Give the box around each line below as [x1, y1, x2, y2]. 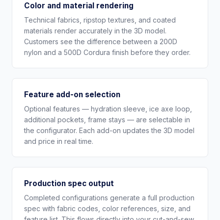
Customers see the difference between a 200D [24, 37, 177, 46]
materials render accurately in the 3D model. [24, 26, 166, 35]
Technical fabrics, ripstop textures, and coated [24, 15, 176, 24]
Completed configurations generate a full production [24, 193, 194, 202]
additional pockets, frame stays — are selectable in [24, 115, 190, 124]
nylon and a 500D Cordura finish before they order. [24, 48, 191, 56]
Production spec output [24, 179, 114, 189]
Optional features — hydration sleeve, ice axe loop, [24, 105, 192, 113]
